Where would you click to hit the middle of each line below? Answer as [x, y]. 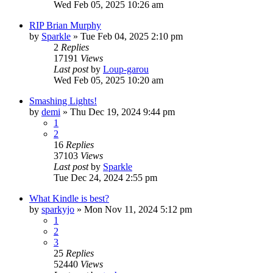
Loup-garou [126, 69]
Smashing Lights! [63, 101]
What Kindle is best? [69, 198]
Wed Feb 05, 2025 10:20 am [108, 80]
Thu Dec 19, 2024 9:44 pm [122, 112]
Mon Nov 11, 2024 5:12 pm [138, 209]
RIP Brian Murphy [65, 25]
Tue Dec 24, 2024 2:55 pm [105, 177]
